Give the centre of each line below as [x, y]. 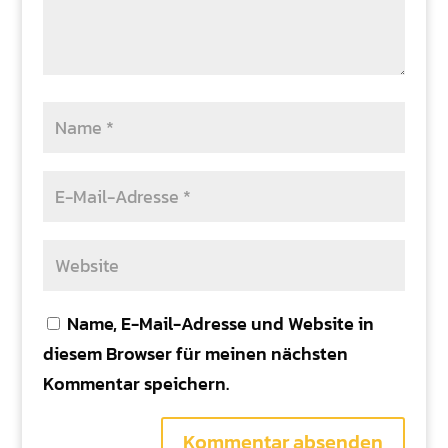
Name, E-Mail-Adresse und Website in [220, 324]
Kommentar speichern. [135, 384]
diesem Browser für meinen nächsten [195, 354]
